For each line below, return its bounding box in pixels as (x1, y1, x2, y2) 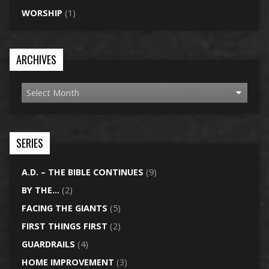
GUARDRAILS (21, 238, 75, 250)
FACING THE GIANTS (21, 202, 107, 214)
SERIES (16, 135, 43, 151)
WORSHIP (21, 7, 62, 19)
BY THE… (21, 184, 59, 196)
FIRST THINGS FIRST (21, 220, 107, 232)
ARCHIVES (16, 52, 56, 68)
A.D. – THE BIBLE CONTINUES (21, 166, 144, 178)
